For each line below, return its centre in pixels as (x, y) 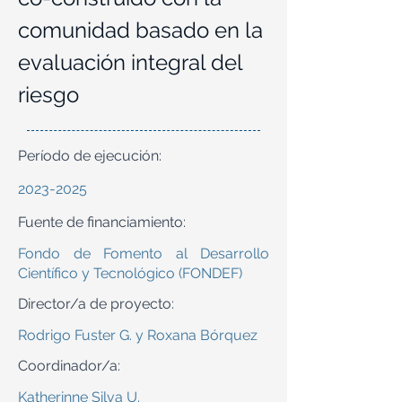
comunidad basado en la (140, 30)
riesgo (48, 95)
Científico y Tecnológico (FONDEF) (130, 273)
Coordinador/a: (71, 366)
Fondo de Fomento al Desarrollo (144, 253)
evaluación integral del (130, 62)
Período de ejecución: (90, 156)
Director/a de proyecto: (96, 304)
